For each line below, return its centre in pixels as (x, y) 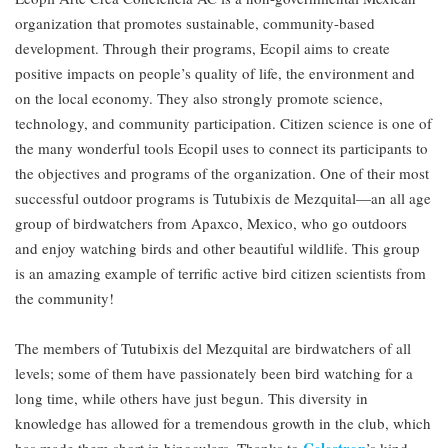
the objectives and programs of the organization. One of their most (222, 173)
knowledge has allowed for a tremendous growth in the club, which (223, 423)
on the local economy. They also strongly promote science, (199, 98)
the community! (64, 298)
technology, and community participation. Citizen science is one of (223, 123)
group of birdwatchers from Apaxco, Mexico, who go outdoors (211, 223)
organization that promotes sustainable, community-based (195, 23)
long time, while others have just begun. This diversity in (191, 398)
